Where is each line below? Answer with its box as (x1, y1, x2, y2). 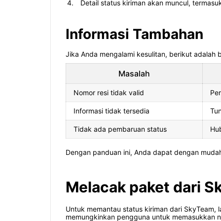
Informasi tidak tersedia (74, 107, 149, 115)
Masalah (118, 69, 150, 79)
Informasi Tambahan (66, 26, 203, 43)
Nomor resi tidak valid (74, 88, 144, 97)
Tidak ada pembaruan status (74, 125, 167, 134)
